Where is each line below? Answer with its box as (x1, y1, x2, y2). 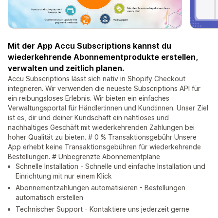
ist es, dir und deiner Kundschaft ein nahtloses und (8, 113, 169, 122)
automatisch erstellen (16, 193, 83, 202)
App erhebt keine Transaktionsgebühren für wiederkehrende (8, 143, 201, 151)
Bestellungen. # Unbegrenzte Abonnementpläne (8, 152, 160, 161)
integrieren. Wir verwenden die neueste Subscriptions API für (8, 84, 200, 93)
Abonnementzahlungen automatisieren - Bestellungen (16, 183, 185, 192)
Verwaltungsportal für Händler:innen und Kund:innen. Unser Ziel (8, 104, 208, 112)
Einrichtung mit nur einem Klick (16, 172, 112, 181)
